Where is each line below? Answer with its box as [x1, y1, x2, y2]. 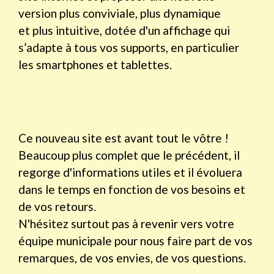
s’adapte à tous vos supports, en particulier [18, 40, 239, 55]
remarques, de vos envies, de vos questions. [18, 251, 246, 265]
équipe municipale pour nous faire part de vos [18, 234, 253, 248]
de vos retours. [18, 199, 96, 214]
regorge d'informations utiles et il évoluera [18, 165, 242, 180]
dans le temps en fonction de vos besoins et [18, 182, 245, 197]
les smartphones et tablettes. [18, 57, 172, 72]
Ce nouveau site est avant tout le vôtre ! [18, 131, 229, 146]
